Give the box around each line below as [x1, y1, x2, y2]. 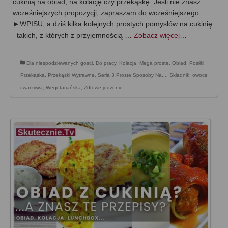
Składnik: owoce [169, 72, 208, 78]
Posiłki [189, 60, 204, 66]
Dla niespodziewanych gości [26, 60, 93, 66]
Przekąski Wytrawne [48, 72, 95, 78]
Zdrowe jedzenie [84, 84, 123, 91]
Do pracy [96, 60, 116, 66]
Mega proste [139, 60, 169, 66]
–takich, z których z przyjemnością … [13, 31, 134, 40]
